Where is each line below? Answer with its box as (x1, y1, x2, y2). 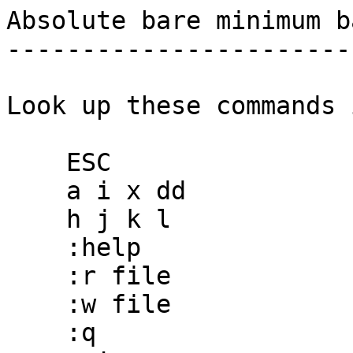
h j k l (6, 205, 66, 233)
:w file (6, 290, 66, 318)
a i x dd (6, 176, 66, 205)
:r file (6, 262, 66, 290)
